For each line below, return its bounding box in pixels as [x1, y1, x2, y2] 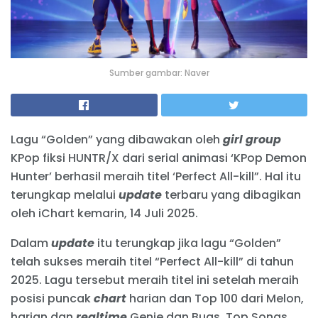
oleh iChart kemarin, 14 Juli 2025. [11, 204, 198, 221]
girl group [223, 131, 281, 148]
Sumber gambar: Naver [109, 66, 209, 79]
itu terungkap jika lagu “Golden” [94, 234, 281, 251]
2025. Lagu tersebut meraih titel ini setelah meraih [11, 271, 299, 288]
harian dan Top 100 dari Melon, [126, 290, 304, 307]
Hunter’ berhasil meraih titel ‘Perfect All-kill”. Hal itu [11, 168, 301, 185]
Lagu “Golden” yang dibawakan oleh [11, 131, 223, 148]
